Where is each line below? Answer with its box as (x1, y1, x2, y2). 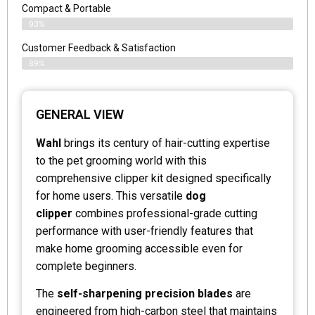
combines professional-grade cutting (72, 207, 257, 221)
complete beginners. (36, 259, 136, 274)
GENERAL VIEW (36, 107, 124, 122)
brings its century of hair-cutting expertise (61, 136, 270, 150)
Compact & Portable (22, 3, 111, 15)
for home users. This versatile (36, 189, 186, 203)
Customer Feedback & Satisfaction (22, 42, 176, 54)
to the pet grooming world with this (36, 154, 207, 168)
